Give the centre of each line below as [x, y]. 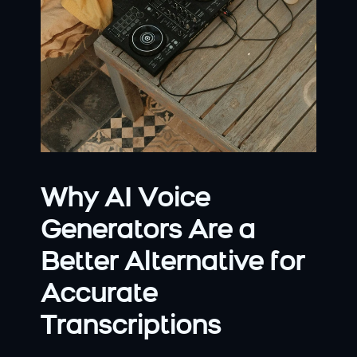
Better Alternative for [173, 263]
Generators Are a [148, 231]
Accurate [99, 295]
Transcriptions [131, 327]
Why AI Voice [125, 199]
